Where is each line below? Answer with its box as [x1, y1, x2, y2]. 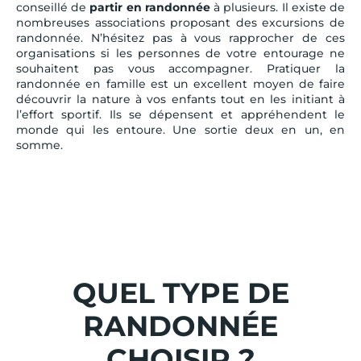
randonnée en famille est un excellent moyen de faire [16, 76, 345, 91]
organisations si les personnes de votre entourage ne [16, 45, 345, 60]
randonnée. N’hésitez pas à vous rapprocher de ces [16, 30, 345, 45]
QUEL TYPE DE [72, 275, 289, 310]
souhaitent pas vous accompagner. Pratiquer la [16, 60, 345, 76]
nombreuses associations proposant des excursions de [16, 15, 345, 30]
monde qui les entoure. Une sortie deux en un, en [16, 122, 345, 137]
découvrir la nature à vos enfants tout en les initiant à [16, 91, 345, 106]
